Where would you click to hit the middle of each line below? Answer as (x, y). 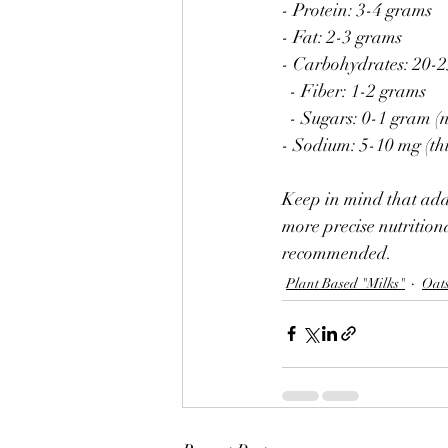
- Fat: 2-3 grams (342, 36)
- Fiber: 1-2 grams (358, 90)
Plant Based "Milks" (345, 283)
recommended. (337, 252)
